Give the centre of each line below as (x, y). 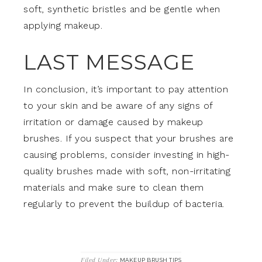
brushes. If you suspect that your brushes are (129, 138)
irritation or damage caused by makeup (113, 122)
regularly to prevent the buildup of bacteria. (124, 204)
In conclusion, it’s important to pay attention (126, 89)
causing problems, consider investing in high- (127, 155)
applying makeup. (63, 25)
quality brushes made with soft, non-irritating (127, 171)
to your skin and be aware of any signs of (118, 106)
